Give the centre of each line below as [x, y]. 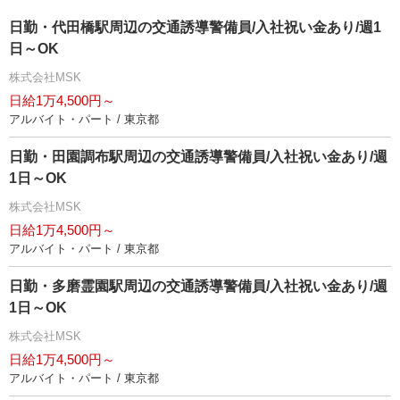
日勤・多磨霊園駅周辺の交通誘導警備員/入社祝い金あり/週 [198, 286]
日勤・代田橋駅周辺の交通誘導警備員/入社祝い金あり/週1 [195, 27]
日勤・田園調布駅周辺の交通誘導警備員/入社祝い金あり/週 [198, 157]
